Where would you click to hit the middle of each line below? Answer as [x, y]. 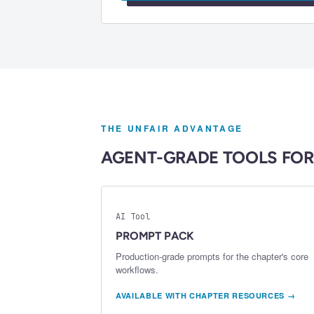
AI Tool [133, 217]
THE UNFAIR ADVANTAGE [172, 129]
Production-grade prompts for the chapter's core [212, 257]
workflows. [137, 270]
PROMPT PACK [155, 236]
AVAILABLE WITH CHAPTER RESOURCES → [206, 296]
